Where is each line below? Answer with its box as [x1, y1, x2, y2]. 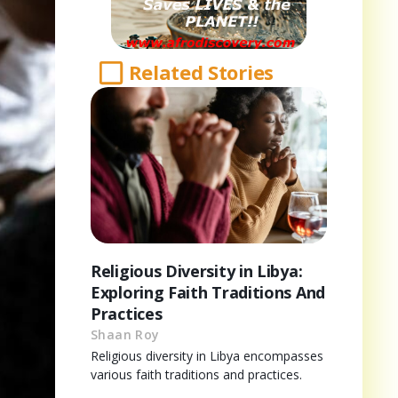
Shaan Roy [91, 325, 160, 343]
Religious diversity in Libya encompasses [91, 346, 323, 364]
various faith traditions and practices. [91, 365, 302, 383]
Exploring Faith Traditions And [91, 281, 325, 303]
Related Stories [128, 59, 274, 86]
